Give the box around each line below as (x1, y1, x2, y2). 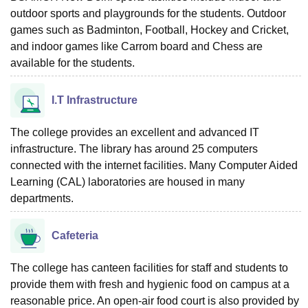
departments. (10, 192, 76, 204)
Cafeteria (52, 229, 98, 241)
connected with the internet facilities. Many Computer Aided (10, 159, 298, 171)
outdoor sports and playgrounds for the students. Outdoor (10, 7, 286, 19)
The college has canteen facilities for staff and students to (10, 261, 288, 274)
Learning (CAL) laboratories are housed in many (10, 175, 245, 188)
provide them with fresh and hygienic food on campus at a (10, 278, 289, 290)
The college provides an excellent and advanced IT (10, 126, 259, 138)
